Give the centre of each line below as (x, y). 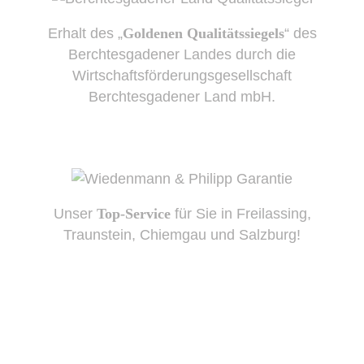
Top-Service (133, 214)
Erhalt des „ (85, 34)
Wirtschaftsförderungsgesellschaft (182, 76)
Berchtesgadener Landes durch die (182, 55)
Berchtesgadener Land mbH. (182, 97)
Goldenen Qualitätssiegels (203, 34)
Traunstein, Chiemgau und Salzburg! (182, 235)
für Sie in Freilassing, (240, 214)
